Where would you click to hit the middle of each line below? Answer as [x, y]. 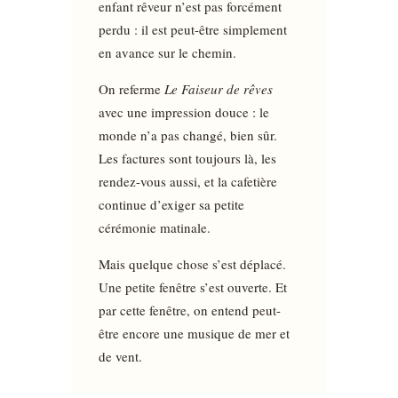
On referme [131, 88]
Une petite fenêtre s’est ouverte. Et [192, 287]
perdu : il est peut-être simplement [192, 29]
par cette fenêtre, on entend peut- [189, 310]
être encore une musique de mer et [194, 333]
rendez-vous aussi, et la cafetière [187, 181]
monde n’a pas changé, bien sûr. [187, 135]
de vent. [120, 356]
